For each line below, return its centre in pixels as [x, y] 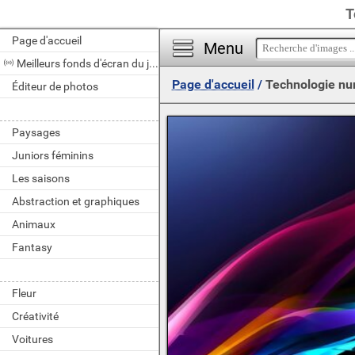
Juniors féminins [53, 155]
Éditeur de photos [55, 86]
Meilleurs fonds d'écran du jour [154, 63]
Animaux [34, 224]
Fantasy [32, 247]
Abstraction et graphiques [76, 201]
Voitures [32, 339]
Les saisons [41, 178]
